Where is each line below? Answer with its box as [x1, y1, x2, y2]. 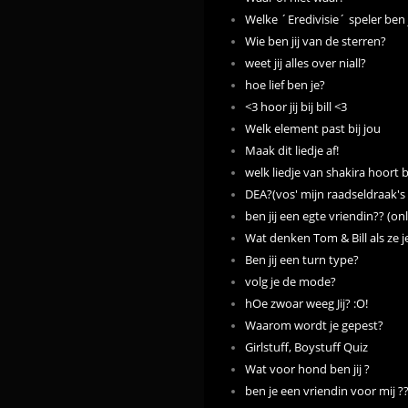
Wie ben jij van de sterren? [245, 34, 386, 49]
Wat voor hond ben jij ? [245, 362, 370, 377]
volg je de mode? [245, 274, 336, 290]
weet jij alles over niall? [245, 56, 366, 71]
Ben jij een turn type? [245, 252, 359, 268]
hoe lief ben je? [245, 77, 325, 93]
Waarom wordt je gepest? [245, 318, 383, 333]
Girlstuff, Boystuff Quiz [245, 340, 368, 355]
